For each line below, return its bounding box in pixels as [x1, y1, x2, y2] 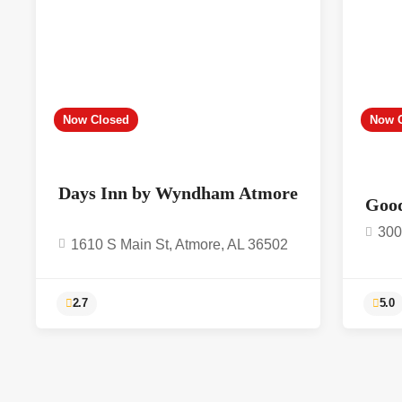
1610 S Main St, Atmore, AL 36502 [71, 236, 288, 252]
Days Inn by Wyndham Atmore [58, 182, 298, 203]
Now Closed [63, 112, 129, 127]
